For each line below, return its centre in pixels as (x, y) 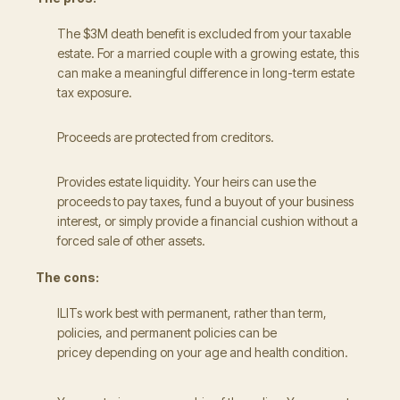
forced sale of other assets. (131, 241)
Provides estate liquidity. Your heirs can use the (187, 182)
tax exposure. (95, 92)
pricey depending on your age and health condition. (203, 352)
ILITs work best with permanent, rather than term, (192, 313)
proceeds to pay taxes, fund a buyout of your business (205, 201)
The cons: (67, 277)
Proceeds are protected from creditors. (166, 137)
